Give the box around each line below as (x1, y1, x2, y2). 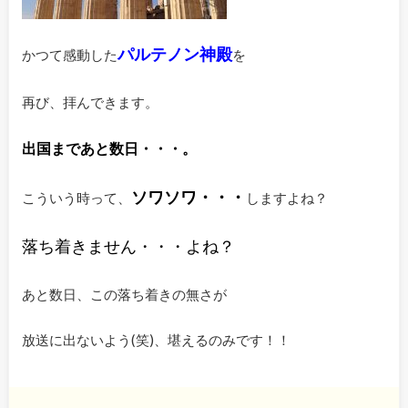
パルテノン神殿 (117, 44, 232, 65)
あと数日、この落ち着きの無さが (21, 285, 227, 302)
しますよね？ (245, 189, 328, 206)
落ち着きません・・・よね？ (21, 236, 235, 257)
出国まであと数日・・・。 (21, 139, 197, 158)
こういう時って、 (21, 189, 131, 206)
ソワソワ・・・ (130, 186, 246, 207)
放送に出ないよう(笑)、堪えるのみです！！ (21, 331, 291, 349)
